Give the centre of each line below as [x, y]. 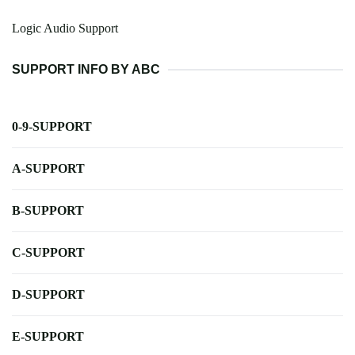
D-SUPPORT [48, 295]
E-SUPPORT [48, 337]
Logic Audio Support [65, 29]
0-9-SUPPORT [52, 127]
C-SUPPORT [48, 253]
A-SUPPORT [48, 169]
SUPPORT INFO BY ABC [86, 70]
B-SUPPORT [48, 211]
